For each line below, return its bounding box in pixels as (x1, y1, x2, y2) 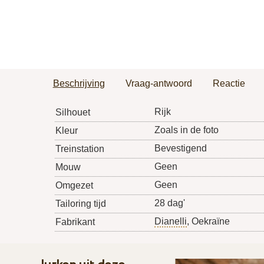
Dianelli (154, 216, 187, 227)
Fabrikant (55, 217, 95, 227)
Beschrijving (52, 78, 105, 89)
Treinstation (55, 144, 104, 154)
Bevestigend (154, 143, 207, 154)
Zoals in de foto (154, 125, 219, 136)
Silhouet (55, 107, 90, 118)
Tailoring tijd (55, 199, 106, 209)
